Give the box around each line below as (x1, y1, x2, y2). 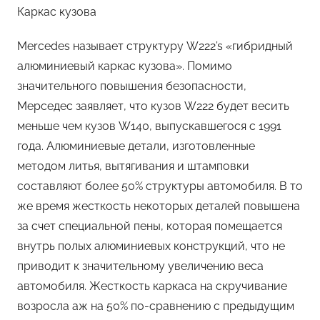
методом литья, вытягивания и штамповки (17, 159, 249, 174)
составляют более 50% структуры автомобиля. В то (17, 179, 303, 194)
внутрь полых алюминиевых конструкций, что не (17, 239, 285, 254)
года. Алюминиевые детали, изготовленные (17, 139, 255, 154)
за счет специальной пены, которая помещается (17, 219, 282, 234)
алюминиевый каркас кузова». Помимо (17, 59, 232, 74)
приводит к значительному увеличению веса (17, 259, 264, 274)
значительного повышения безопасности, (17, 79, 246, 94)
